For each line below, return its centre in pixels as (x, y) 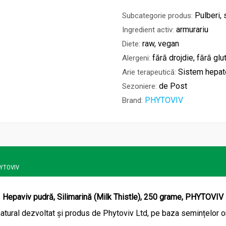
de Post (173, 86)
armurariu (192, 30)
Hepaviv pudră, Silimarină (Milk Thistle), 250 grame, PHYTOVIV (113, 197)
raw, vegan (161, 44)
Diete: (131, 44)
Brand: (132, 101)
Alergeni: (136, 58)
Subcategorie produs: (157, 16)
